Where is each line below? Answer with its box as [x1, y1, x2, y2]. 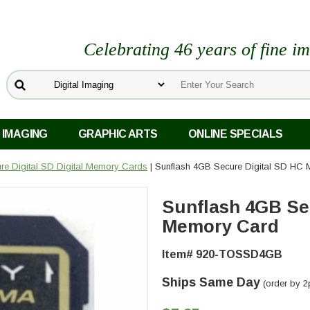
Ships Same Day [162, 275, 260, 290]
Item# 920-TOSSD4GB [162, 248, 282, 261]
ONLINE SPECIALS [188, 128, 283, 140]
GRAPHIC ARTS [77, 128, 158, 140]
